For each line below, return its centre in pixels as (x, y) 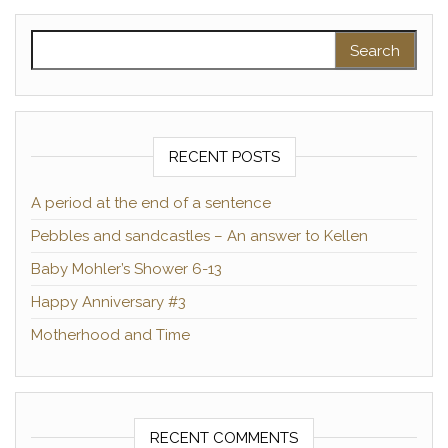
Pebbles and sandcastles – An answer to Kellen (199, 236)
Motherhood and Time (110, 335)
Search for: (72, 41)
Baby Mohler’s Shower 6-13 (126, 269)
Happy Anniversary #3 (108, 302)
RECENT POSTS (224, 157)
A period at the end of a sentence (151, 203)
